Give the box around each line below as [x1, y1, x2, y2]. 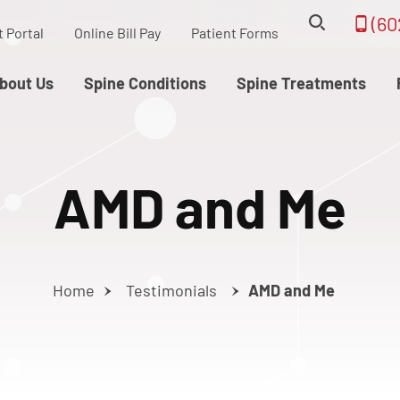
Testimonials [125, 280, 217, 300]
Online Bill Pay [73, 24, 161, 41]
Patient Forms [190, 24, 279, 41]
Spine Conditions [83, 73, 206, 93]
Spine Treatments [236, 73, 366, 93]
